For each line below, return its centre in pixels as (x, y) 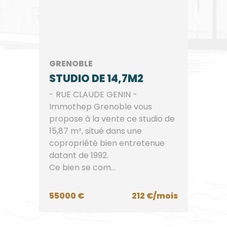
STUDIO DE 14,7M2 (97, 78)
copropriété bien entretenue (107, 143)
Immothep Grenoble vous (101, 107)
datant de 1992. (79, 155)
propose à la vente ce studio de (112, 119)
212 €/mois (155, 196)
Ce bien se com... (83, 167)
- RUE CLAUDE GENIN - (93, 94)
